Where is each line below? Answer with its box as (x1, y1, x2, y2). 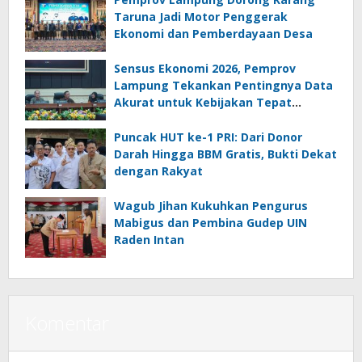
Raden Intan (114, 232, 184, 248)
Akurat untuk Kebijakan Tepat (114, 95, 292, 111)
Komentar (25, 309, 109, 337)
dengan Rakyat (114, 163, 203, 179)
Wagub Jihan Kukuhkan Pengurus (114, 198, 308, 214)
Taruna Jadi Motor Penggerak (114, 9, 288, 25)
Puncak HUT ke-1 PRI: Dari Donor (114, 129, 302, 145)
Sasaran (114, 112, 161, 128)
